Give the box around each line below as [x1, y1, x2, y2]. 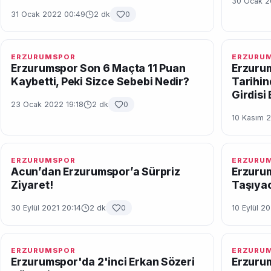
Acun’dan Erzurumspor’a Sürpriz [11, 165, 180, 178]
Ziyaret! [11, 178, 53, 191]
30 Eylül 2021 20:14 [11, 203, 81, 212]
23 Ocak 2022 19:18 [11, 100, 83, 109]
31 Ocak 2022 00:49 [11, 10, 85, 19]
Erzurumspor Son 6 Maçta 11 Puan [11, 62, 186, 74]
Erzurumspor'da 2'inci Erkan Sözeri [11, 255, 195, 268]
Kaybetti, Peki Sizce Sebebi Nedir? [11, 75, 189, 88]
